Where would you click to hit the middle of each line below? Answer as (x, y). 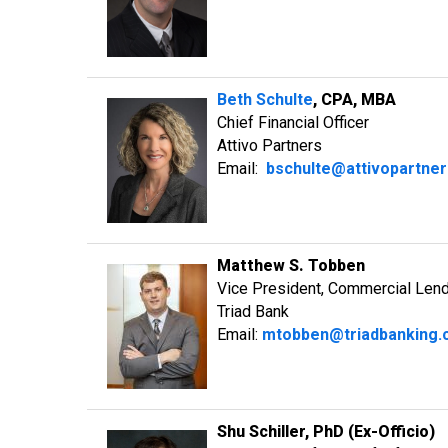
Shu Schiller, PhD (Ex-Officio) (326, 431)
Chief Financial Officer (293, 122)
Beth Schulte (265, 99)
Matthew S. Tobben (291, 265)
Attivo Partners (269, 145)
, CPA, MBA (354, 99)
